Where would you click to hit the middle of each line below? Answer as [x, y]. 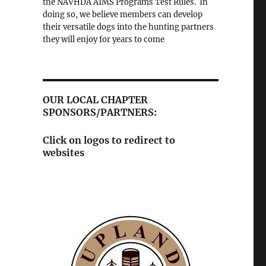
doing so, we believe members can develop [122, 15]
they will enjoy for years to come [103, 40]
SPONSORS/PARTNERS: [99, 113]
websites [63, 153]
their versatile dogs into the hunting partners [128, 27]
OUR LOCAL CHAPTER [95, 100]
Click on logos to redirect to [109, 140]
